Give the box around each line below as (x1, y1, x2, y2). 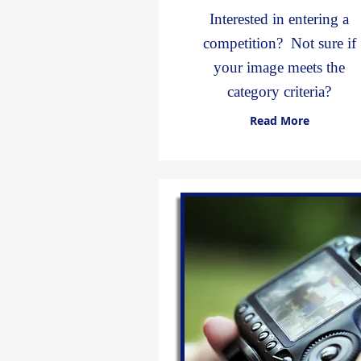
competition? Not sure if (202, 35, 356, 52)
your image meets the (214, 59, 345, 76)
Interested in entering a (210, 10, 349, 27)
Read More (249, 113, 309, 128)
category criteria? (227, 83, 331, 100)
